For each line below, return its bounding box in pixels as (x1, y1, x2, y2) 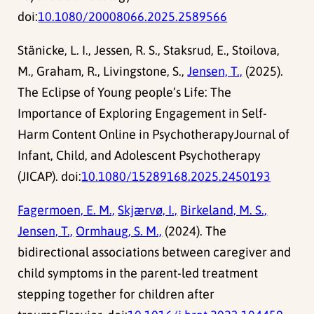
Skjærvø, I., (118, 203, 178, 218)
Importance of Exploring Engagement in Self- (18, 106, 268, 121)
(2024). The (162, 224, 227, 239)
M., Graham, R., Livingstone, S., (18, 64, 188, 79)
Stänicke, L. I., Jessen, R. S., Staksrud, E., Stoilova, (18, 43, 280, 58)
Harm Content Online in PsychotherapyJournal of (18, 127, 290, 142)
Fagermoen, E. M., (18, 203, 116, 218)
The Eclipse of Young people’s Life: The (18, 85, 232, 100)
